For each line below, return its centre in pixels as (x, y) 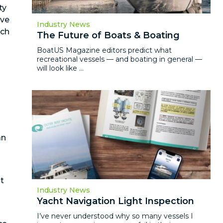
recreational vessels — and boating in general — (120, 59)
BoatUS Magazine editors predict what (105, 50)
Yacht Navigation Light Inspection (116, 201)
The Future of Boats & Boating (109, 35)
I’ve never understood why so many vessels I (115, 216)
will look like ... (60, 68)
